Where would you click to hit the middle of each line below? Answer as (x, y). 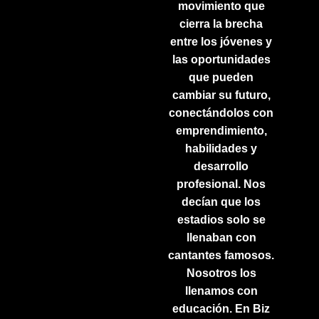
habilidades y (221, 148)
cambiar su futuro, (221, 95)
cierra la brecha (221, 24)
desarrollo (221, 166)
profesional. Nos (221, 184)
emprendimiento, (221, 131)
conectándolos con (221, 113)
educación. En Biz (221, 309)
